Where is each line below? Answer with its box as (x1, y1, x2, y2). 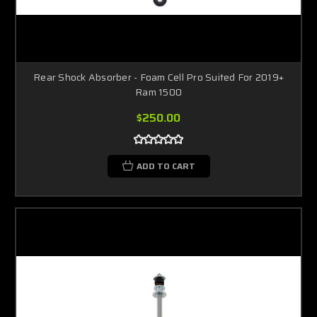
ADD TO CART (136, 158, 195, 173)
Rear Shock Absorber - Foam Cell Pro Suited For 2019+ (33, 69, 284, 85)
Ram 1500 (135, 83, 182, 100)
